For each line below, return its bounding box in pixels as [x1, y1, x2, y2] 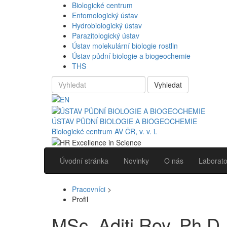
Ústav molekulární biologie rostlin [72, 41, 178, 51]
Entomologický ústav [72, 10, 138, 20]
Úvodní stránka [60, 155, 108, 166]
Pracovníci [72, 183, 105, 194]
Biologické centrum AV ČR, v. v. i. [52, 126, 157, 136]
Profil [72, 194, 88, 204]
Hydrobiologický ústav [72, 20, 142, 30]
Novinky [124, 155, 149, 166]
